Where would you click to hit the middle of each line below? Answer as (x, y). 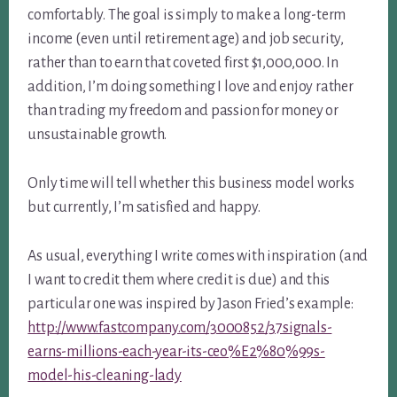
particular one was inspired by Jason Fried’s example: (191, 304)
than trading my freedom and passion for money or (183, 110)
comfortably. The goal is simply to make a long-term (187, 15)
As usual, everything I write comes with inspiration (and (198, 256)
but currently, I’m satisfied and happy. (144, 207)
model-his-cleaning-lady (105, 375)
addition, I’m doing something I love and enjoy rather (191, 86)
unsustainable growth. (97, 134)
